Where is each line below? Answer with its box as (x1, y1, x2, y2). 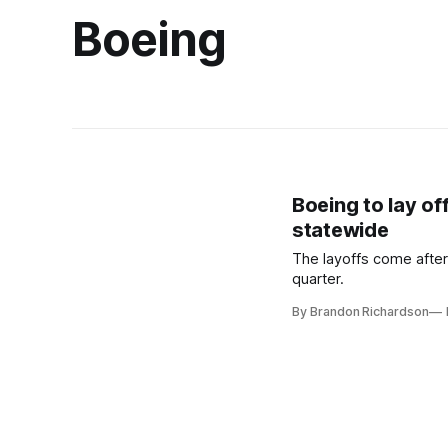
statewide (292, 218, 389, 242)
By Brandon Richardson (292, 304, 429, 319)
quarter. (292, 270, 344, 288)
